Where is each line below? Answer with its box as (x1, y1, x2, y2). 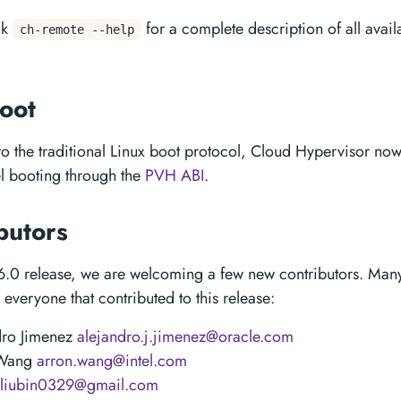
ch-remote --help (20, 22, 134, 37)
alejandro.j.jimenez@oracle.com (77, 325, 294, 348)
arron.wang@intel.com (37, 349, 187, 372)
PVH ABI (145, 164, 204, 187)
